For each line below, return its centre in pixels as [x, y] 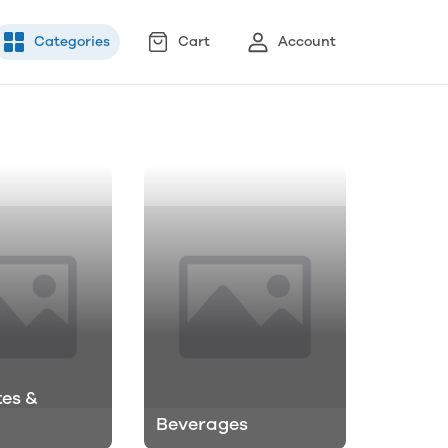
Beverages [201, 424]
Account [307, 41]
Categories [72, 41]
